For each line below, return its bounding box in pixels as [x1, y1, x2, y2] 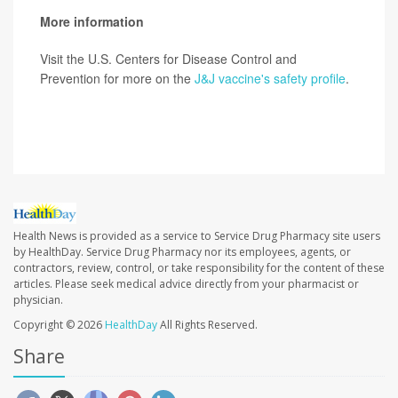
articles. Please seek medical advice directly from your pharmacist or [13, 275, 359, 291]
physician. [13, 291, 63, 307]
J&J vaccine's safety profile [195, 69, 346, 88]
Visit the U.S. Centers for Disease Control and [40, 50, 297, 68]
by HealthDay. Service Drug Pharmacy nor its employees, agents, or [13, 243, 351, 259]
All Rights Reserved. [157, 316, 258, 332]
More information [40, 12, 144, 31]
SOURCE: [40, 107, 99, 125]
